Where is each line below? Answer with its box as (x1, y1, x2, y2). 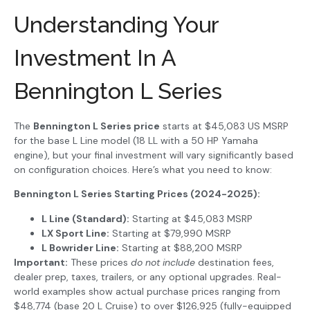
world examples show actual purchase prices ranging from (14, 284, 280, 298)
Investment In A (14, 44, 176, 71)
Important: (14, 255, 68, 268)
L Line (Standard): (42, 212, 129, 225)
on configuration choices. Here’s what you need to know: (14, 163, 272, 176)
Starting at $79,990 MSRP (109, 226, 231, 239)
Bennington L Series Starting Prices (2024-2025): (14, 188, 260, 201)
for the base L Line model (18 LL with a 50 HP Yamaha (14, 134, 258, 147)
